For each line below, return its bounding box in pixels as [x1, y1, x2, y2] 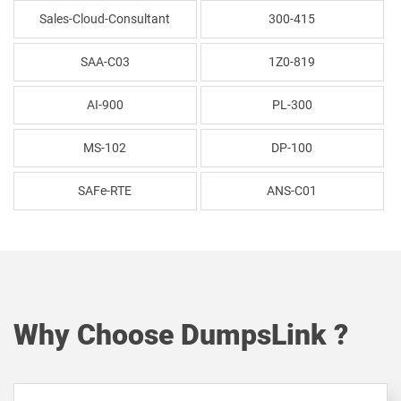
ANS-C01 [267, 183, 318, 198]
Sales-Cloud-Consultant [39, 12, 171, 26]
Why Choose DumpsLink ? [13, 318, 348, 352]
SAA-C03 [80, 55, 130, 69]
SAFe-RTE [78, 183, 132, 198]
